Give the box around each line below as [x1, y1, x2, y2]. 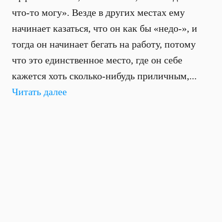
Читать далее [12, 86, 67, 97]
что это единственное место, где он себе [12, 55, 182, 65]
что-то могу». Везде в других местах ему [12, 7, 185, 18]
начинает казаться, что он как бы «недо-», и [12, 23, 197, 34]
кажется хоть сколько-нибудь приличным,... [12, 70, 197, 81]
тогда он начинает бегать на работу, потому [12, 39, 196, 50]
